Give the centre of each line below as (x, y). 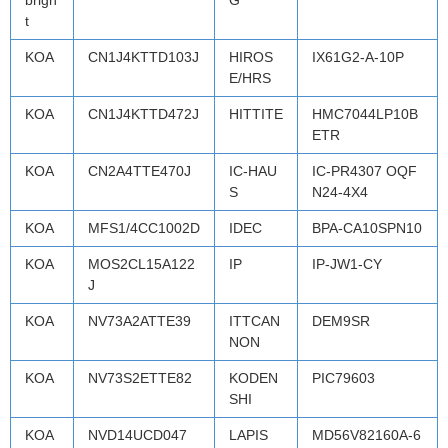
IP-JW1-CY (347, 263)
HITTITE (256, 113)
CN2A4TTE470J (139, 170)
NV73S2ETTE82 (140, 377)
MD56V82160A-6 (366, 434)
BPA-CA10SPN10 (367, 227)
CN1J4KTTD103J (143, 56)
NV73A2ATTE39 (139, 320)
